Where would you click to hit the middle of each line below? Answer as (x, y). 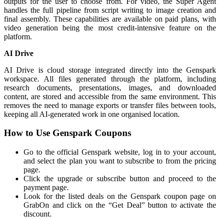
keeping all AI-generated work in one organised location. (92, 114)
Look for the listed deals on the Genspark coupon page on (120, 196)
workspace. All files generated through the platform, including (110, 79)
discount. (38, 214)
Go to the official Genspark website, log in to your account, (120, 152)
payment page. (46, 188)
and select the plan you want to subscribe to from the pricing (120, 161)
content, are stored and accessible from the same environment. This (110, 96)
